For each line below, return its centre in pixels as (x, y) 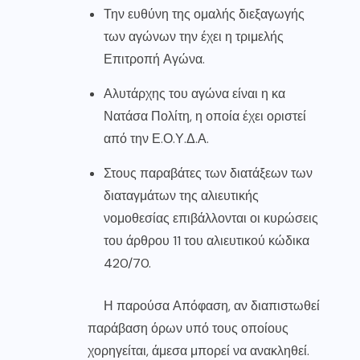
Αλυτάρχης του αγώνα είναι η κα (194, 93)
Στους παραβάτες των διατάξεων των (208, 173)
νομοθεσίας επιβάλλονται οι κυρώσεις (211, 218)
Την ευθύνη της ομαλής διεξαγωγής (204, 14)
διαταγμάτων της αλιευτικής (181, 195)
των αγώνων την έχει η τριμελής (194, 36)
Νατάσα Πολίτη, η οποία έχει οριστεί (205, 116)
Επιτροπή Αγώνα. (154, 59)
